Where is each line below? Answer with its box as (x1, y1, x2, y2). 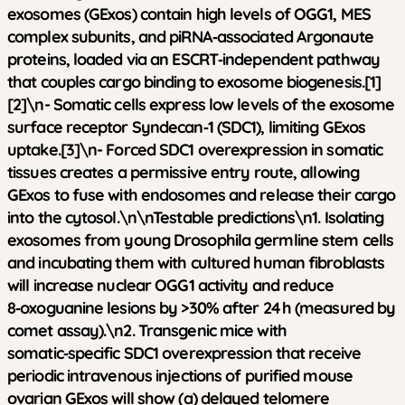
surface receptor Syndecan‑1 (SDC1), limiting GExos (7, 116, 366, 137)
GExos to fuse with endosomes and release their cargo (7, 184, 396, 205)
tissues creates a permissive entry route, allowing (7, 161, 360, 183)
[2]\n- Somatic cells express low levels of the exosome (7, 93, 395, 115)
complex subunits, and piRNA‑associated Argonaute (7, 25, 373, 47)
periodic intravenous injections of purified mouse (7, 364, 353, 386)
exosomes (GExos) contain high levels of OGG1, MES (7, 3, 371, 24)
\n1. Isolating (295, 206, 384, 228)
